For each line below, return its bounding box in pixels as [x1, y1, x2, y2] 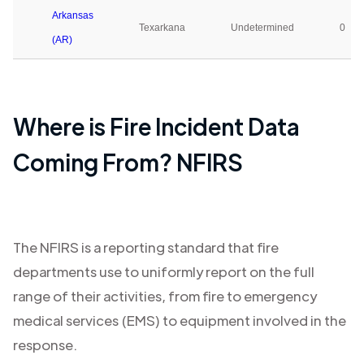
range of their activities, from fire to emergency [13, 287, 317, 305]
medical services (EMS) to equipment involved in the [13, 311, 346, 329]
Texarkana [139, 22, 185, 33]
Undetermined [231, 22, 294, 33]
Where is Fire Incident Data [13, 111, 299, 141]
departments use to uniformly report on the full [13, 262, 314, 280]
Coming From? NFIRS [13, 147, 243, 176]
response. [13, 336, 77, 353]
